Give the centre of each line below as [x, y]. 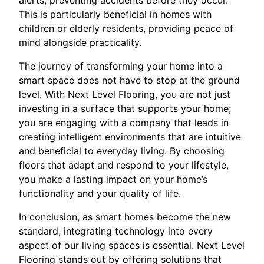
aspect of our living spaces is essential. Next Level [132, 245]
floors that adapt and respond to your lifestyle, [124, 165]
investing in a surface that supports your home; [125, 108]
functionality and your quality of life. [100, 193]
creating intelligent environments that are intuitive [130, 136]
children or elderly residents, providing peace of [126, 28]
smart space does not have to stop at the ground [129, 80]
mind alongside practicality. [80, 42]
